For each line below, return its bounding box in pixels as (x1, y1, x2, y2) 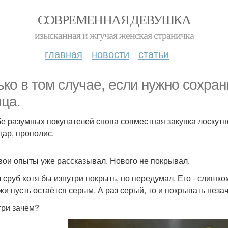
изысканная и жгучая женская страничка (34, 28, 194, 42)
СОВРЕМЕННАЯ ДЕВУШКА (37, 11, 191, 28)
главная (45, 46, 82, 61)
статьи (138, 46, 169, 61)
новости (92, 46, 129, 61)
